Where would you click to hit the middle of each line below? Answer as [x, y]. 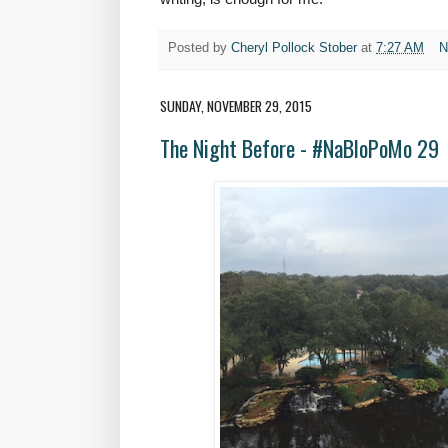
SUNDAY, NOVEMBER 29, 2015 [236, 105]
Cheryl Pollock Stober [294, 48]
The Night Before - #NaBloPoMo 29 [299, 148]
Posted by [199, 48]
